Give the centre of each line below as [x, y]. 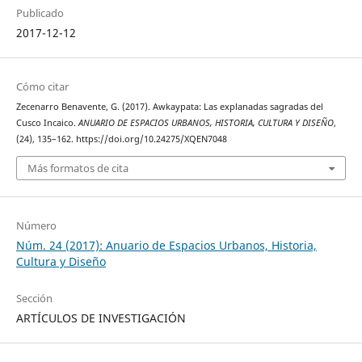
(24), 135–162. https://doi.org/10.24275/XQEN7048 [121, 139]
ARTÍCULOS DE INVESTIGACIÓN [101, 318]
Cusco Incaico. [47, 123]
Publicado [40, 13]
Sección [34, 298]
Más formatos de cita [78, 168]
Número [36, 225]
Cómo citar [42, 87]
